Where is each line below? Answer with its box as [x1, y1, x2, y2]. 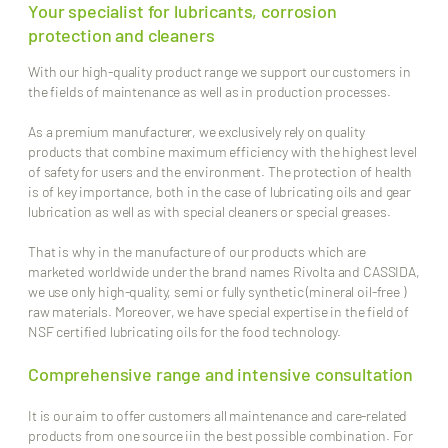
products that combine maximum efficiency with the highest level [28, 143, 417, 161]
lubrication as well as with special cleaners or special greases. [28, 203, 391, 221]
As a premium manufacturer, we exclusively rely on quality [28, 123, 365, 141]
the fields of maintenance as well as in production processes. [28, 83, 391, 101]
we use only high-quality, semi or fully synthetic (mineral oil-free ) [28, 283, 406, 301]
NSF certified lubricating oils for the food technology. [28, 323, 341, 341]
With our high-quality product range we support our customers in [28, 63, 411, 81]
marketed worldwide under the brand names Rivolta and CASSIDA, [28, 263, 420, 281]
